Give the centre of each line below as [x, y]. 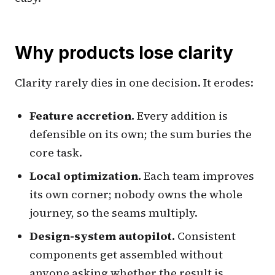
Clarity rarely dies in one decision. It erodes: [134, 82]
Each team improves [198, 176]
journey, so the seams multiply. [114, 212]
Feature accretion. [82, 115]
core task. [56, 152]
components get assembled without [126, 254]
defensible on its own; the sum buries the [141, 134]
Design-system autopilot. [102, 236]
